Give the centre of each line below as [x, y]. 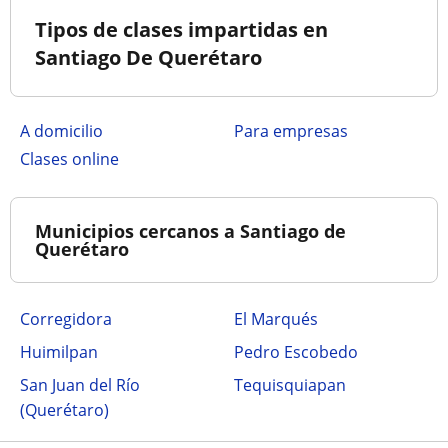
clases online [74, 158]
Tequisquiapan [290, 384]
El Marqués [276, 318]
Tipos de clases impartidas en [181, 29]
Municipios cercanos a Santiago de [190, 230]
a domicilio [66, 130]
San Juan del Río [80, 384]
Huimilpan [59, 351]
